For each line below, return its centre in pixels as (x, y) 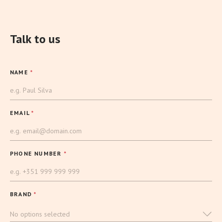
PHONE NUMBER (37, 154)
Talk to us (35, 39)
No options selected (40, 214)
